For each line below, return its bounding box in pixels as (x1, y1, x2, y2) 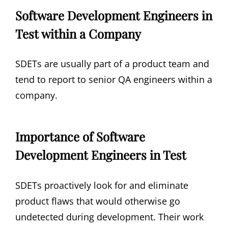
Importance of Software (15, 128, 145, 145)
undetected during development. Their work (15, 210, 204, 223)
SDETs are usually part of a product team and (15, 58, 209, 70)
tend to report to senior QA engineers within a (15, 73, 212, 86)
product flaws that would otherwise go (15, 194, 180, 207)
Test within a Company (15, 25, 141, 42)
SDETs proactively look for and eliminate (15, 179, 188, 191)
